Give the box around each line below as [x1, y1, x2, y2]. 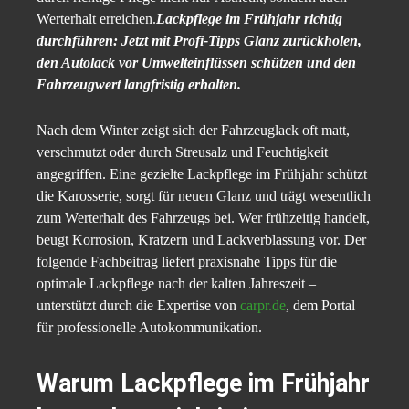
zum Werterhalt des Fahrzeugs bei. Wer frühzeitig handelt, [37, 210, 370, 226]
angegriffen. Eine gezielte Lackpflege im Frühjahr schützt [37, 166, 367, 183]
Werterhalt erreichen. [37, 11, 156, 27]
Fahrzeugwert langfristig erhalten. [37, 77, 241, 93]
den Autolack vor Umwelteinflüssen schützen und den [37, 55, 356, 71]
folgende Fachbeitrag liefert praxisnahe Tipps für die [37, 254, 337, 270]
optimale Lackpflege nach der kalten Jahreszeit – [37, 276, 316, 292]
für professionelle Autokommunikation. [37, 320, 262, 336]
